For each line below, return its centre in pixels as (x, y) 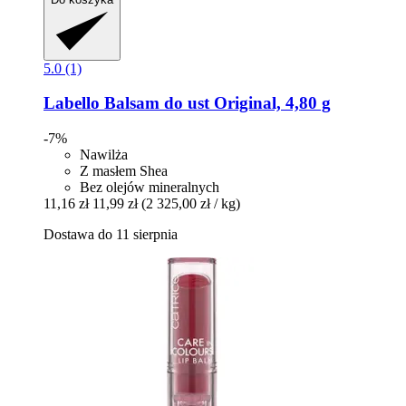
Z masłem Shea (124, 170)
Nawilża (104, 154)
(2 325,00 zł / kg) (191, 203)
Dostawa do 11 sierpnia (111, 234)
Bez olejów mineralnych (150, 187)
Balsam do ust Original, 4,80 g (215, 103)
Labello (72, 103)
